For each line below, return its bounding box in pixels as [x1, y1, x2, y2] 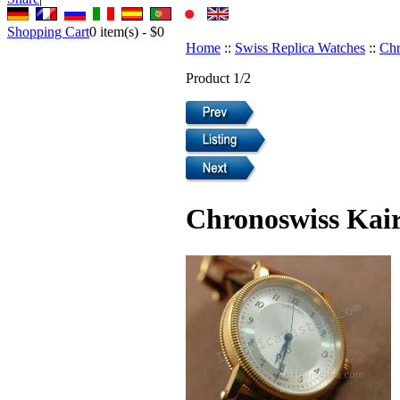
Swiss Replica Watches [235, 39, 365, 55]
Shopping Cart [7, 23, 89, 39]
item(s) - [96, 23, 150, 39]
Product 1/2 [186, 70, 251, 86]
